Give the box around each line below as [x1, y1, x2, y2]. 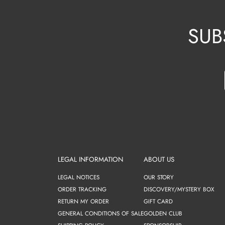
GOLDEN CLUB [144, 208, 183, 217]
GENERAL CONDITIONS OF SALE [58, 208, 144, 217]
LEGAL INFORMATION [58, 155, 124, 165]
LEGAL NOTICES [58, 172, 100, 181]
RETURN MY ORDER [58, 196, 109, 205]
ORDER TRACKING [58, 184, 107, 193]
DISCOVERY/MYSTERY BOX [144, 184, 214, 193]
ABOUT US [144, 155, 175, 165]
